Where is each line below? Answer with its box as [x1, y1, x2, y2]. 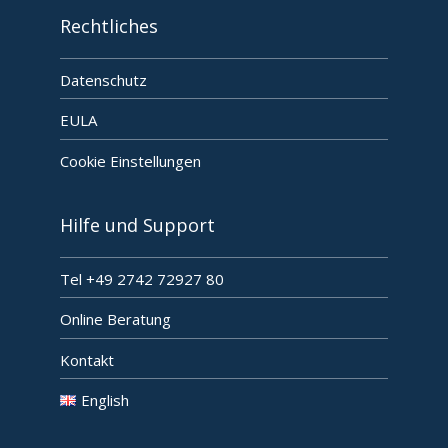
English [80, 390, 129, 411]
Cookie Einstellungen [60, 150, 201, 171]
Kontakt [60, 349, 114, 370]
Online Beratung [60, 309, 171, 330]
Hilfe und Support [60, 212, 215, 237]
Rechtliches [60, 13, 158, 38]
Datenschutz [60, 69, 147, 90]
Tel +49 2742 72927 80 [60, 268, 224, 289]
